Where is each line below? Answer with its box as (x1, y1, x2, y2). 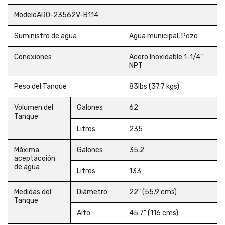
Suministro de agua (14, 32, 77, 40)
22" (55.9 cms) (129, 188, 177, 196)
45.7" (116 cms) (129, 209, 178, 217)
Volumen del (14, 103, 53, 112)
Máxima (14, 146, 39, 154)
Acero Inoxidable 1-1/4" (129, 53, 203, 61)
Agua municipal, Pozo (129, 32, 198, 40)
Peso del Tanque (14, 82, 68, 91)
